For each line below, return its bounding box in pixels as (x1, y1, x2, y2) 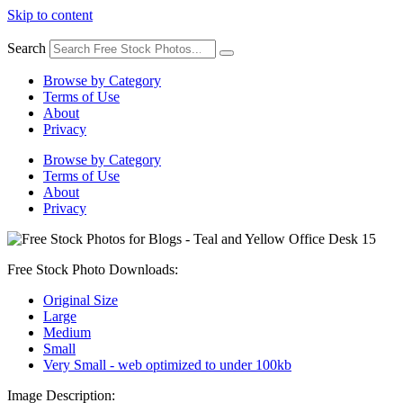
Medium (43, 325, 91, 340)
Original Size (43, 292, 118, 308)
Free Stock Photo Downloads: (7, 262, 178, 277)
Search (7, 40, 46, 56)
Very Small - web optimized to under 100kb (43, 357, 291, 372)
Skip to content (7, 7, 93, 22)
